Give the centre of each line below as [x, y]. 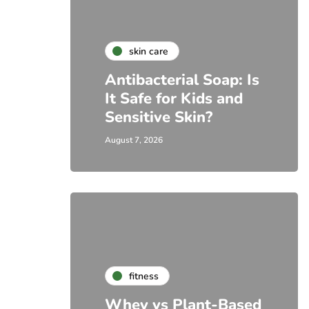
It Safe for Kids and [174, 99]
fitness [144, 276]
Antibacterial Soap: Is [182, 80]
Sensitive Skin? [159, 117]
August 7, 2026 [134, 140]
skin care [149, 51]
